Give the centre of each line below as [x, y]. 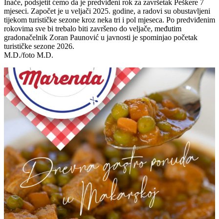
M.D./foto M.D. [29, 55]
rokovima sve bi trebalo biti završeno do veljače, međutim [93, 29]
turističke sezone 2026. [39, 46]
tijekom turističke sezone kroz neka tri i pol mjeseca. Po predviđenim [109, 20]
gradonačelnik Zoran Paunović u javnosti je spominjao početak [101, 38]
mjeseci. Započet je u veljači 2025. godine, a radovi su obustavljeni [107, 11]
